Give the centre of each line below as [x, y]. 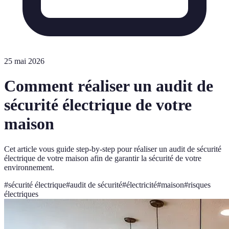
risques [199, 185]
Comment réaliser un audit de [109, 86]
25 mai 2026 [24, 61]
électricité [142, 185]
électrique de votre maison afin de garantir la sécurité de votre [103, 158]
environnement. [29, 167]
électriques [21, 194]
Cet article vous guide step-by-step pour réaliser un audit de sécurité [113, 149]
